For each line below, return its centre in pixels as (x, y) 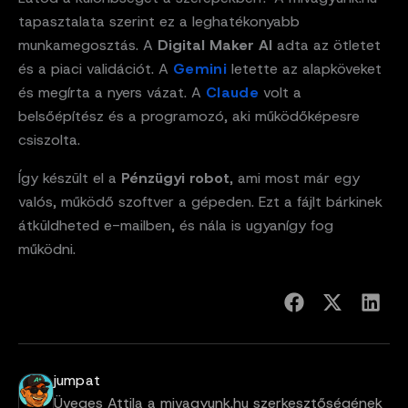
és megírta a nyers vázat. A (112, 92)
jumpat (77, 380)
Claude (232, 92)
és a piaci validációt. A (96, 68)
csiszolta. (49, 139)
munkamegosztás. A (88, 45)
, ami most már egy (295, 178)
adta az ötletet (326, 45)
